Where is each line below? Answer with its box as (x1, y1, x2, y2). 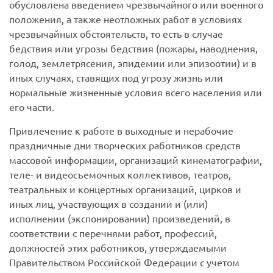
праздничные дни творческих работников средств (9, 139, 241, 152)
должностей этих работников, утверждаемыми (9, 241, 227, 254)
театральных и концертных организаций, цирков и (9, 183, 241, 196)
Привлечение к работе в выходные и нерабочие (9, 124, 233, 137)
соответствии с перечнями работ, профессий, (9, 227, 217, 239)
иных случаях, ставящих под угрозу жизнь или (9, 71, 223, 84)
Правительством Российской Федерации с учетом (9, 256, 239, 269)
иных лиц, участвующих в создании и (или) (9, 197, 208, 210)
